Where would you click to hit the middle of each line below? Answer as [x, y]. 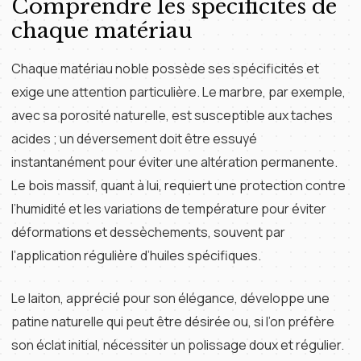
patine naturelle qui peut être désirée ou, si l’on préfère [173, 322]
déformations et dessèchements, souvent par [148, 232]
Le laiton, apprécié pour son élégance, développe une [170, 298]
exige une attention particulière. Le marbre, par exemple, [178, 92]
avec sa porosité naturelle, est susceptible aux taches [172, 115]
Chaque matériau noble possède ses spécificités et [165, 68]
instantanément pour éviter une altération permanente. [174, 162]
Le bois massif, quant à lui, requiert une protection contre [178, 185]
